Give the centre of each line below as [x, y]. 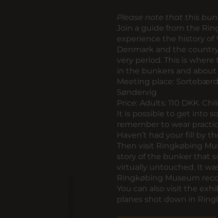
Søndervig [137, 92]
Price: [127, 103]
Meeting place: [145, 82]
